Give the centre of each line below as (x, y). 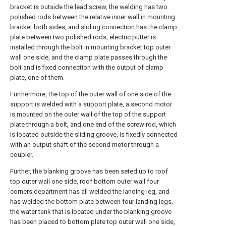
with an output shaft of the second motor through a (84, 145)
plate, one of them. (37, 77)
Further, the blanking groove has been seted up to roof (89, 171)
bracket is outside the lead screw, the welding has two (89, 7)
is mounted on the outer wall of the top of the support (88, 114)
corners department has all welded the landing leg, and (90, 191)
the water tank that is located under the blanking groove (91, 212)
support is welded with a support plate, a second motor (91, 104)
